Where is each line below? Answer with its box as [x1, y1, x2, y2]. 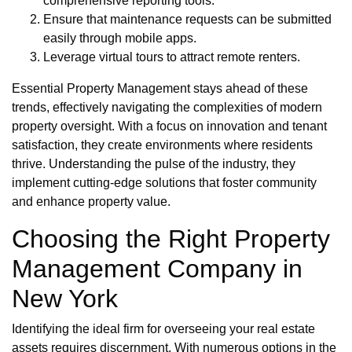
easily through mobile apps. [43, 31, 196, 46]
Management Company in [12, 255, 302, 284]
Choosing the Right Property [12, 225, 330, 254]
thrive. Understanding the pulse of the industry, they [12, 157, 295, 171]
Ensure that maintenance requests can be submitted [43, 13, 332, 27]
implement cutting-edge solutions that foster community [12, 176, 317, 190]
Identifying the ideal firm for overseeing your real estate [12, 322, 315, 336]
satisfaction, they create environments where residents [12, 138, 313, 152]
